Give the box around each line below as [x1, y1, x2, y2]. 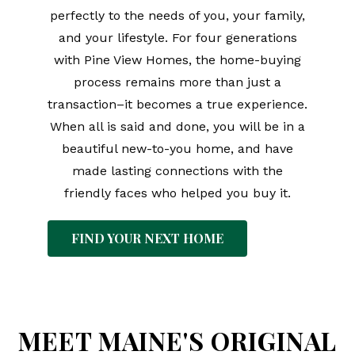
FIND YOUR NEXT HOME [71, 230, 223, 247]
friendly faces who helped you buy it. [64, 185, 291, 201]
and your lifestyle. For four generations [58, 30, 297, 46]
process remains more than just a [74, 74, 281, 90]
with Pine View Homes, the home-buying [54, 52, 301, 68]
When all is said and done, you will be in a [50, 119, 305, 135]
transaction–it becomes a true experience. [48, 97, 307, 113]
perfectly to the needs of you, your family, [50, 8, 305, 24]
